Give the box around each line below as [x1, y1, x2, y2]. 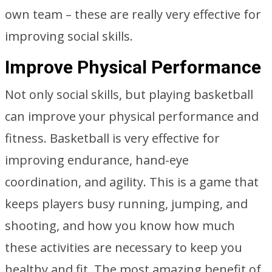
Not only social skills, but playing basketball [5, 86, 253, 103]
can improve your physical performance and [5, 108, 259, 124]
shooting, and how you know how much [5, 217, 235, 234]
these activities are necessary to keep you [5, 239, 242, 256]
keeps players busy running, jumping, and [5, 195, 248, 212]
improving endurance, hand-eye [5, 152, 189, 168]
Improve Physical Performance [5, 56, 261, 78]
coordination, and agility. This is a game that [5, 174, 259, 190]
